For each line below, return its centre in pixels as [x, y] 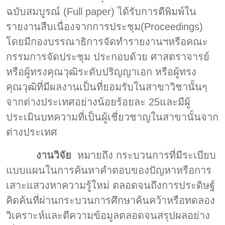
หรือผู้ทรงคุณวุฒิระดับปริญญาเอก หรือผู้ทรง [101, 72]
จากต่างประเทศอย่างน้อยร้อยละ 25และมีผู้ [98, 102]
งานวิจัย [57, 155]
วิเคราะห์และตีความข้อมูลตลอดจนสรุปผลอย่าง [108, 215]
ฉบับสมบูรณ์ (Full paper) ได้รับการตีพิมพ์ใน [101, 11]
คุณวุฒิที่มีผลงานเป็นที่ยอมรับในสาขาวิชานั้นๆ [107, 87]
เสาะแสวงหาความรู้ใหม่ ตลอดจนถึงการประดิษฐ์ [110, 185]
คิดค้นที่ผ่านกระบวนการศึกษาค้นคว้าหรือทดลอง [110, 200]
